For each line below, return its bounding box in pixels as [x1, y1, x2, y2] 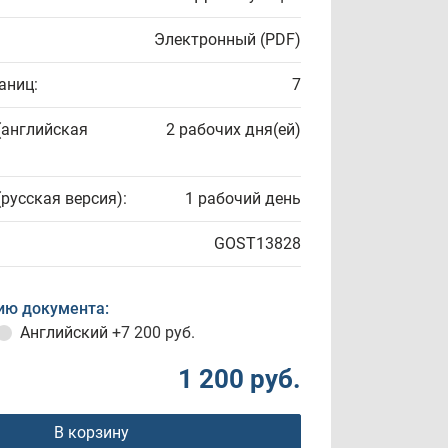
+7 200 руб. [112, 323, 195, 342]
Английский [20, 323, 112, 342]
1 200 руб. [178, 364, 301, 394]
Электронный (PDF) [154, 30, 301, 49]
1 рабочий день [185, 189, 301, 208]
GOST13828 [214, 234, 301, 253]
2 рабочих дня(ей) [166, 120, 301, 139]
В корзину [53, 423, 129, 442]
